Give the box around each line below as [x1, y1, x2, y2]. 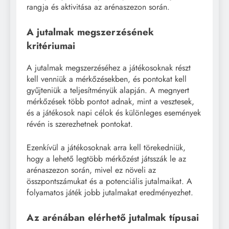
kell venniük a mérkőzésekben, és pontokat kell [27, 73, 187, 85]
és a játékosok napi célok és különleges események [27, 107, 201, 119]
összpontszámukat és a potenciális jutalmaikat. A [27, 175, 192, 188]
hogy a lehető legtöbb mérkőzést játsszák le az [27, 153, 186, 165]
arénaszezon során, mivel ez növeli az [27, 164, 156, 176]
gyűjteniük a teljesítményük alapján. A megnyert [27, 84, 189, 97]
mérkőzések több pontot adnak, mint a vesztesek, [27, 96, 194, 108]
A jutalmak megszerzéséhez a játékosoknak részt [27, 62, 191, 74]
